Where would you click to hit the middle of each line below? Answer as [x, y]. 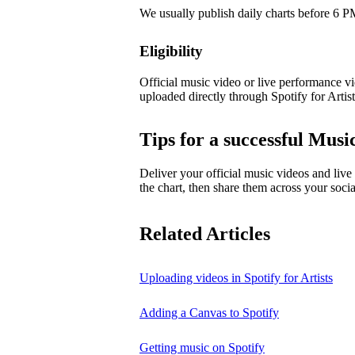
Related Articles [205, 233]
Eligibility [171, 52]
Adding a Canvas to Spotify [209, 312]
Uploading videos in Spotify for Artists [236, 277]
